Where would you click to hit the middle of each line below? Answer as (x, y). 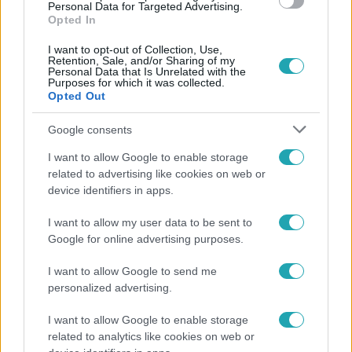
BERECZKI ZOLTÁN (67, 48)
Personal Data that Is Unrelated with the (147, 71)
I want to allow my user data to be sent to (150, 222)
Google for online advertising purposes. (146, 239)
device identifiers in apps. (111, 190)
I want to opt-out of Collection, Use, (135, 49)
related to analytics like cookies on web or (151, 336)
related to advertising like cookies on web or (157, 174)
